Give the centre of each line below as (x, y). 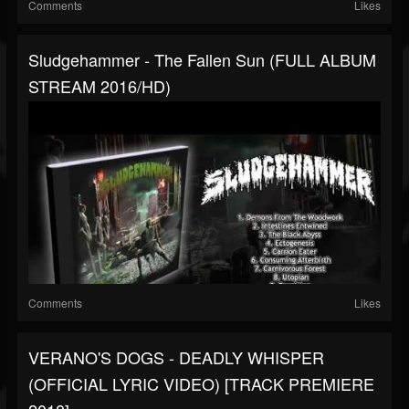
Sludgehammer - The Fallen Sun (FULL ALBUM (202, 60)
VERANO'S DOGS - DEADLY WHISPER (176, 357)
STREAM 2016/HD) (100, 86)
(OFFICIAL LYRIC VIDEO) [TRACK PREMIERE (201, 384)
